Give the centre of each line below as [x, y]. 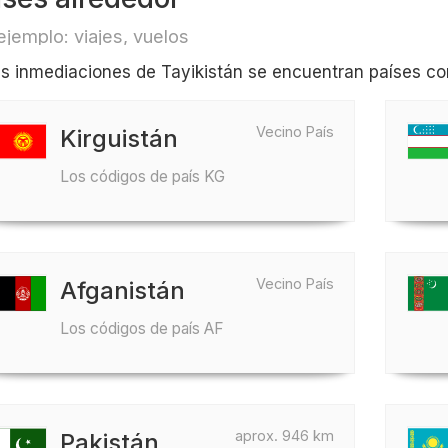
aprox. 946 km [285, 435]
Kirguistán [118, 138]
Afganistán [122, 290]
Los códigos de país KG [142, 176]
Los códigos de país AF [141, 328]
